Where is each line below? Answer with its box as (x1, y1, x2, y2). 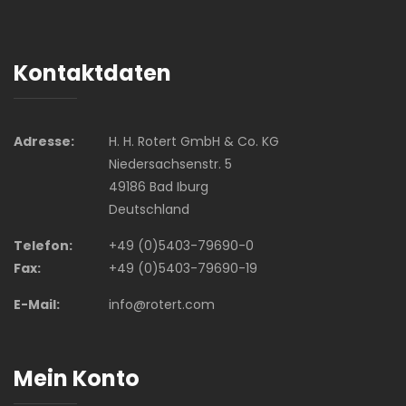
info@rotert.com (108, 295, 215, 314)
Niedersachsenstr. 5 (108, 155, 232, 174)
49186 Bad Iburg (108, 178, 208, 197)
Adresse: (14, 132, 74, 151)
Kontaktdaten (14, 58, 171, 89)
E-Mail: (14, 295, 60, 314)
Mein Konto (14, 363, 140, 394)
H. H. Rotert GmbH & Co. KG (108, 132, 279, 151)
